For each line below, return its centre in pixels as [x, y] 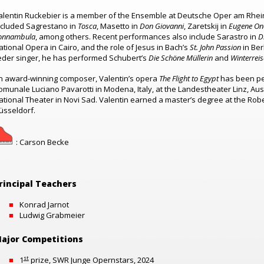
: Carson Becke [42, 142]
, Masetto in [118, 26]
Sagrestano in [52, 26]
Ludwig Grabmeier [53, 215]
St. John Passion [216, 47]
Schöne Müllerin [187, 58]
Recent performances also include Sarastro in [175, 37]
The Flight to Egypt [189, 78]
